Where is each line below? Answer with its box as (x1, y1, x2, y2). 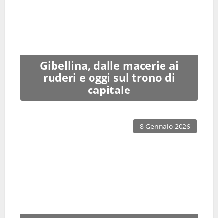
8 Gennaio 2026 (140, 122, 190, 131)
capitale (88, 82, 130, 98)
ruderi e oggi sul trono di (43, 70, 175, 86)
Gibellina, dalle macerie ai (39, 58, 179, 73)
